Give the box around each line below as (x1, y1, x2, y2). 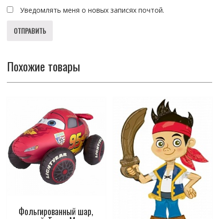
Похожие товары (6, 57, 80, 75)
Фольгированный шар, (19, 205, 94, 218)
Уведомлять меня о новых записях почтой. (20, 5, 164, 15)
